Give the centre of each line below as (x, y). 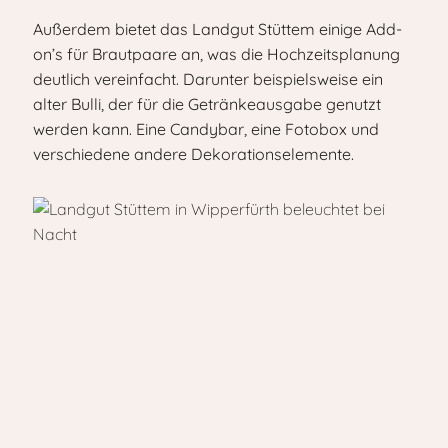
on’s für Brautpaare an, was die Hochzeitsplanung (216, 54)
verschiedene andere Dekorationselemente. (193, 154)
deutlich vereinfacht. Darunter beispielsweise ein (208, 79)
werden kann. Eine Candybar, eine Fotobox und (206, 129)
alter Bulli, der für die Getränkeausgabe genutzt (207, 104)
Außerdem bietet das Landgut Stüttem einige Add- (217, 29)
